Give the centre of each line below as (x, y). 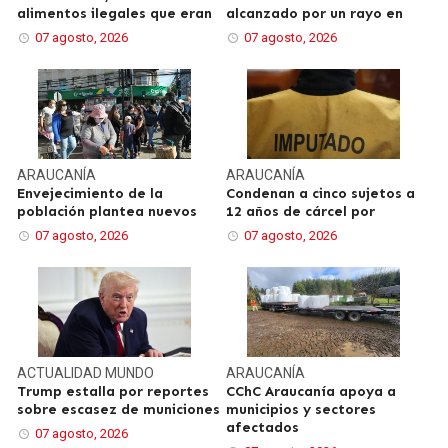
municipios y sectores (301, 410)
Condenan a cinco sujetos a (320, 194)
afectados (262, 428)
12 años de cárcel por (300, 212)
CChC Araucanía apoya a (311, 392)
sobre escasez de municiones (119, 410)
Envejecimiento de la (90, 194)
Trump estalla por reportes (113, 392)
